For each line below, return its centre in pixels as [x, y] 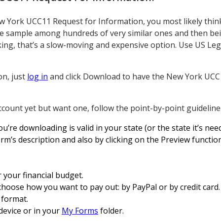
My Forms [80, 210]
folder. [111, 210]
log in [37, 76]
